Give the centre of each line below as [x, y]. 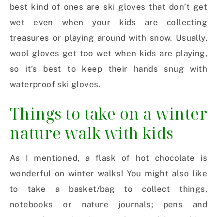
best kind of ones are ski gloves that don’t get [108, 7]
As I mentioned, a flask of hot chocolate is [108, 158]
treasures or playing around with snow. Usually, [108, 38]
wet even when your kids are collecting [108, 23]
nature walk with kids [92, 133]
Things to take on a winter [108, 114]
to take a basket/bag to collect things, [108, 189]
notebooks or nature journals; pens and [108, 205]
